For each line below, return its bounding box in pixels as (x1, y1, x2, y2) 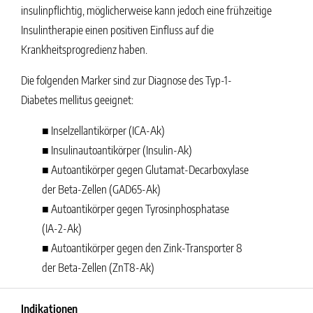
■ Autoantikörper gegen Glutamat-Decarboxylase (42, 163, 249, 177)
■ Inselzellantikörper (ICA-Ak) (42, 124, 165, 138)
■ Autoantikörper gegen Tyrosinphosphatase (42, 202, 229, 216)
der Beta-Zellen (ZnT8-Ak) (42, 261, 154, 275)
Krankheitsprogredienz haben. (21, 43, 147, 57)
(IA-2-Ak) (42, 221, 82, 235)
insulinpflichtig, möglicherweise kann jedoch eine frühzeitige (21, 3, 272, 17)
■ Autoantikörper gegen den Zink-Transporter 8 (42, 241, 242, 255)
